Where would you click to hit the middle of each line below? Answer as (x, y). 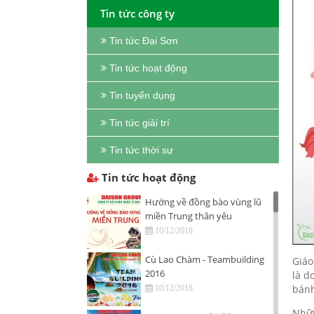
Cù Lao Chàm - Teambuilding (205, 259)
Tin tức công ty (137, 13)
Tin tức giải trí (139, 123)
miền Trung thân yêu (189, 216)
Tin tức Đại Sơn (144, 41)
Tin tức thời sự (141, 150)
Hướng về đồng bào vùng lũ (203, 202)
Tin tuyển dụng (142, 95)
